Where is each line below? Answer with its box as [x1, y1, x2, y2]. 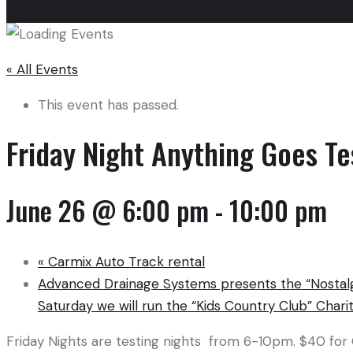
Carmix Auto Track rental [44, 253, 205, 271]
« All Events [6, 60, 78, 78]
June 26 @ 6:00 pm [6, 190, 209, 231]
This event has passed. [38, 95, 179, 113]
